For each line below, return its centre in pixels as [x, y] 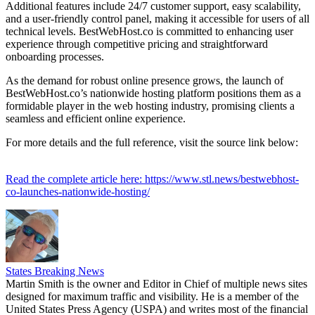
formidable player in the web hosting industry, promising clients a [150, 105]
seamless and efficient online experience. [96, 118]
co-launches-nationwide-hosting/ [78, 191]
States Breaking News [55, 271]
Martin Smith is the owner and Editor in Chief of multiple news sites [156, 283]
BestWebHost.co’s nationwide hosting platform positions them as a [153, 93]
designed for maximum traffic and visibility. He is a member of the [152, 296]
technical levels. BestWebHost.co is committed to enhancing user [149, 31]
